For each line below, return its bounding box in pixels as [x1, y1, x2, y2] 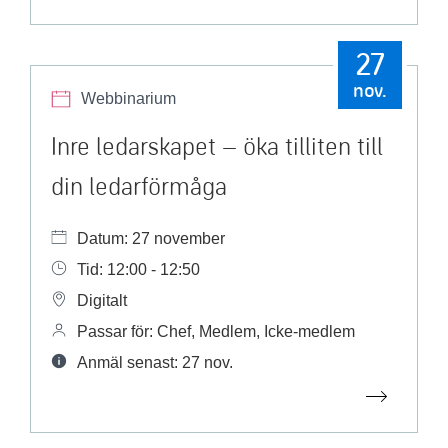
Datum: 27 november [77, 230, 225, 247]
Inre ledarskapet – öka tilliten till [51, 130, 383, 161]
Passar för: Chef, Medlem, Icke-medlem [77, 323, 355, 340]
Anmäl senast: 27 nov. [77, 354, 233, 371]
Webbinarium [81, 90, 176, 107]
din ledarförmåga [51, 170, 227, 201]
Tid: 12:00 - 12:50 [77, 261, 200, 278]
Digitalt [77, 292, 127, 309]
